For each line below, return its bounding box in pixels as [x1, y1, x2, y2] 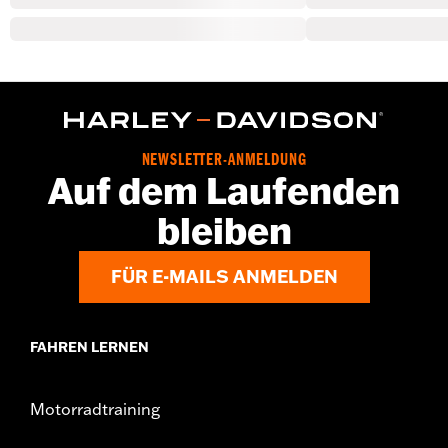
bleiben [156, 208, 292, 253]
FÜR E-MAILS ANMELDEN [110, 264, 338, 288]
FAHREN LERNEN [30, 337, 149, 356]
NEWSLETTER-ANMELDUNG [141, 152, 307, 170]
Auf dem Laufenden [48, 168, 400, 213]
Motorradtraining [30, 398, 160, 419]
